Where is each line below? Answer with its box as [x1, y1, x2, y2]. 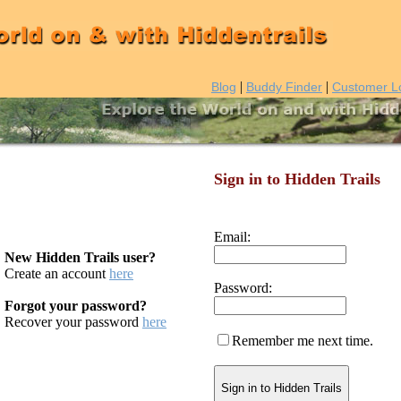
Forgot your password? [4, 298, 147, 313]
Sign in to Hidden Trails [214, 170, 380, 188]
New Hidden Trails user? [4, 250, 156, 265]
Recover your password [4, 314, 142, 329]
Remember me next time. [232, 333, 373, 348]
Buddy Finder [246, 80, 322, 94]
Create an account [4, 266, 109, 281]
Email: [214, 229, 251, 244]
